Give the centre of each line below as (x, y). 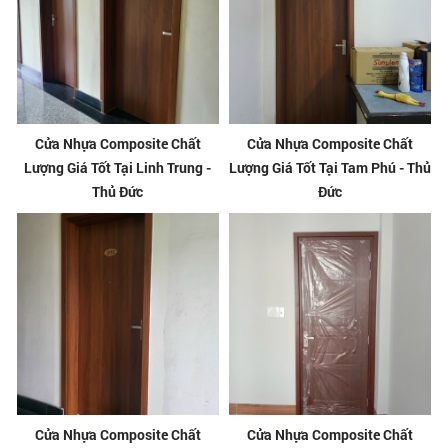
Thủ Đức (118, 191)
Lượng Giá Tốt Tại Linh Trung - (118, 167)
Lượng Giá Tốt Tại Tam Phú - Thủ (330, 167)
